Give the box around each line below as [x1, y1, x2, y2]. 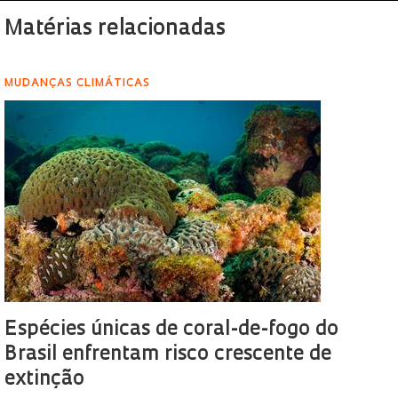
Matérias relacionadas [4, 19, 226, 40]
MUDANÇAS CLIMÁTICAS [4, 78, 150, 89]
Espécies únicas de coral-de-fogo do [4, 320, 338, 340]
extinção [4, 370, 84, 390]
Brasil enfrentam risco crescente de [4, 345, 331, 365]
